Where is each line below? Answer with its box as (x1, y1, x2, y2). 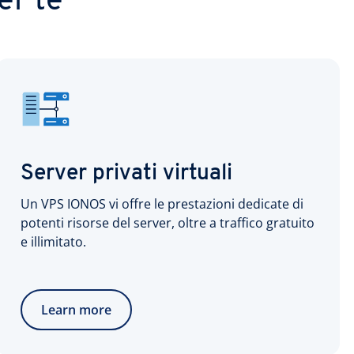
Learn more (41, 301, 111, 318)
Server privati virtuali (21, 163, 232, 185)
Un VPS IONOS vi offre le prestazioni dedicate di (21, 195, 303, 213)
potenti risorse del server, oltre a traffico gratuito (21, 214, 314, 232)
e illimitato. (21, 233, 86, 250)
